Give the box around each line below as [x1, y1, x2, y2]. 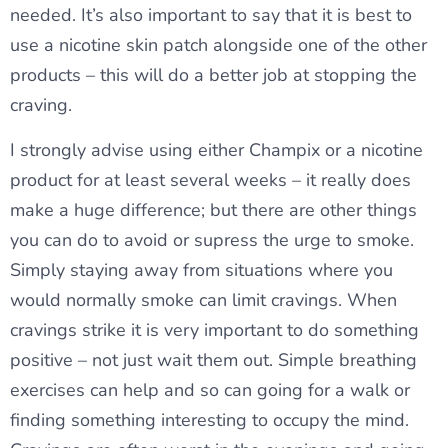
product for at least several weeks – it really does [10, 168, 411, 193]
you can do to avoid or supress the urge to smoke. [10, 228, 414, 253]
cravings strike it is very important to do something [10, 318, 419, 343]
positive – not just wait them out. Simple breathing [10, 348, 417, 373]
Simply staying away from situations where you [10, 258, 393, 283]
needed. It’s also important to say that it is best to [10, 3, 412, 28]
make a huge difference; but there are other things [10, 198, 417, 223]
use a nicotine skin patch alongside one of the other [10, 33, 427, 58]
